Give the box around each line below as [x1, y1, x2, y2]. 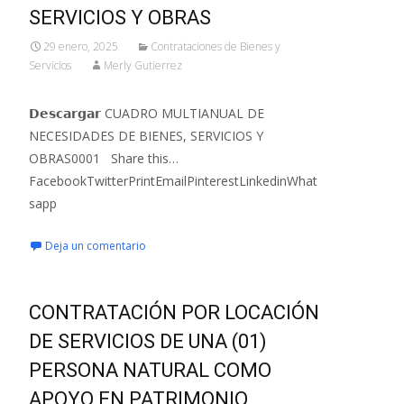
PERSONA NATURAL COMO [29, 359, 271, 381]
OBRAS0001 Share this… [29, 150, 179, 167]
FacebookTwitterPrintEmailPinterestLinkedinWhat [29, 172, 317, 189]
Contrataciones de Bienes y [151, 39, 280, 54]
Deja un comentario [45, 238, 146, 253]
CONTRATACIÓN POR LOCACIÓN [29, 301, 319, 324]
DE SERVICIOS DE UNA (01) [29, 330, 267, 353]
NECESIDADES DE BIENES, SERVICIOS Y [29, 127, 263, 144]
